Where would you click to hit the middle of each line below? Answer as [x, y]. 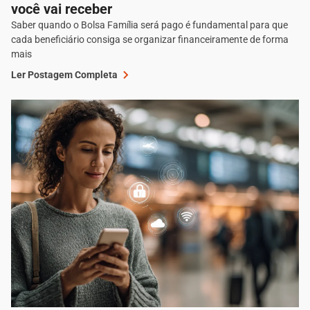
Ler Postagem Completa [64, 75]
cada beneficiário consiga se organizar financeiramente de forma [150, 39]
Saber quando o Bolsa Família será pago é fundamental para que [149, 25]
